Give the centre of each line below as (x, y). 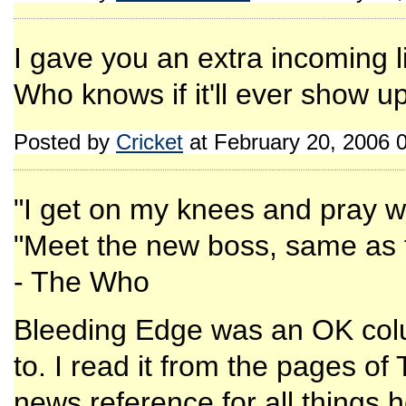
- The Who (82, 282)
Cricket (150, 142)
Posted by (65, 142)
